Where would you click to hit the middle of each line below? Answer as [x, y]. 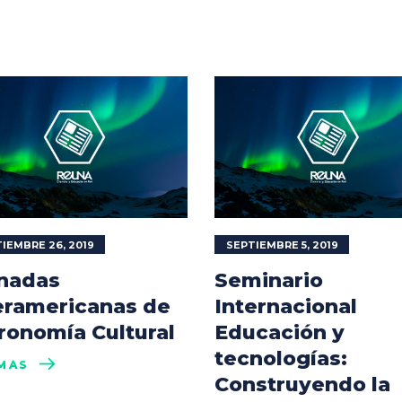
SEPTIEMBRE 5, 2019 [282, 245]
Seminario [269, 280]
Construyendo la [302, 384]
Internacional [286, 306]
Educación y [280, 332]
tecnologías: [281, 358]
